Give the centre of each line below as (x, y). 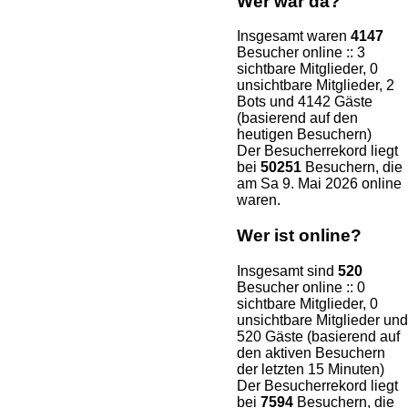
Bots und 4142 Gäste (305, 102)
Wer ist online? (299, 236)
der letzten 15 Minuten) (311, 369)
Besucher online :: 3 (301, 53)
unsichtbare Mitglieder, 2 (316, 86)
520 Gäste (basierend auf (318, 336)
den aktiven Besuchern (311, 352)
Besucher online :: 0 (301, 287)
